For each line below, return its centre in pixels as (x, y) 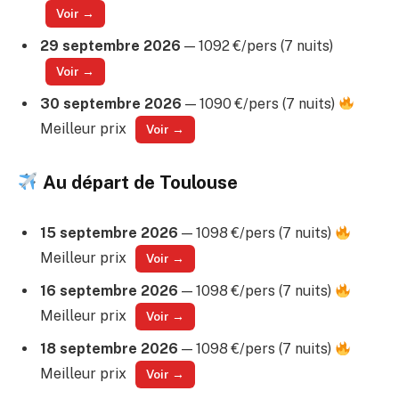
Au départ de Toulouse (138, 182)
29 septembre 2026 (110, 45)
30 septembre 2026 (111, 103)
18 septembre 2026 (109, 349)
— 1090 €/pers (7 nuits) (260, 103)
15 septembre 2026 (109, 233)
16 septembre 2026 (109, 291)
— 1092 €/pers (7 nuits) (257, 45)
